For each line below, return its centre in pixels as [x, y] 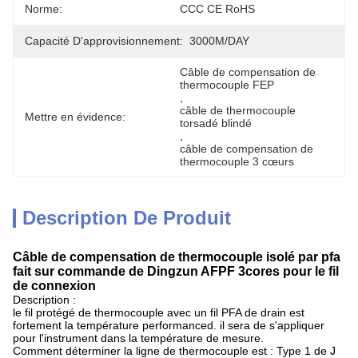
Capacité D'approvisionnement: [104, 41]
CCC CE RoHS [217, 9]
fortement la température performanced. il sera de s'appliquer [169, 325]
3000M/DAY [219, 41]
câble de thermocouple [238, 110]
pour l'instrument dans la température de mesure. [138, 338]
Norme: [44, 9]
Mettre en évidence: [75, 117]
